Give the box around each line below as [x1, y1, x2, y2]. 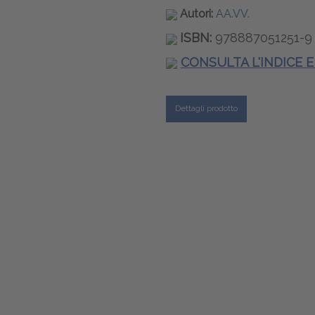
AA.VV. [215, 6, 250, 20]
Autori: [179, 6, 216, 20]
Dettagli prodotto [174, 103, 238, 113]
